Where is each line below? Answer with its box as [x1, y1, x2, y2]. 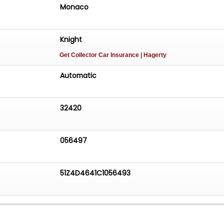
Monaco [60, 2, 89, 12]
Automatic [60, 70, 97, 80]
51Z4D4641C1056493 [60, 167, 131, 178]
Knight [60, 34, 82, 45]
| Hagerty [140, 51, 167, 59]
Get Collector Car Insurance [59, 51, 141, 59]
